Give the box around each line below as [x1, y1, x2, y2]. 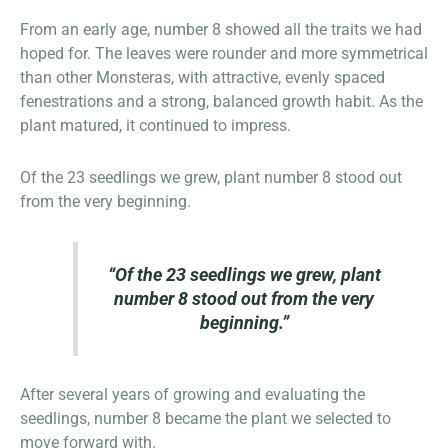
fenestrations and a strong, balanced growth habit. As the [20, 92, 423, 112]
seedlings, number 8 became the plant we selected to [20, 408, 391, 428]
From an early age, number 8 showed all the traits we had [20, 20, 422, 40]
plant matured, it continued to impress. [20, 116, 291, 136]
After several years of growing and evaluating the [20, 384, 365, 404]
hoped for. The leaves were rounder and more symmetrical [20, 44, 428, 64]
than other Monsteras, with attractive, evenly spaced [20, 68, 385, 88]
